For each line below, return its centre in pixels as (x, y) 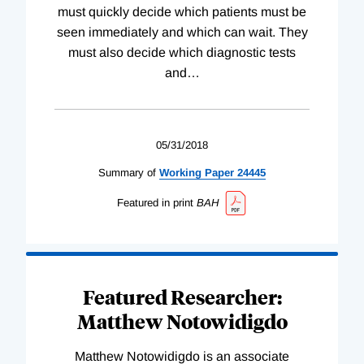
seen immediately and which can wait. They (182, 32)
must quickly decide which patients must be (182, 11)
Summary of (127, 172)
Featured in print (155, 202)
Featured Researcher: (182, 297)
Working (180, 172)
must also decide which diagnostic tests (182, 52)
